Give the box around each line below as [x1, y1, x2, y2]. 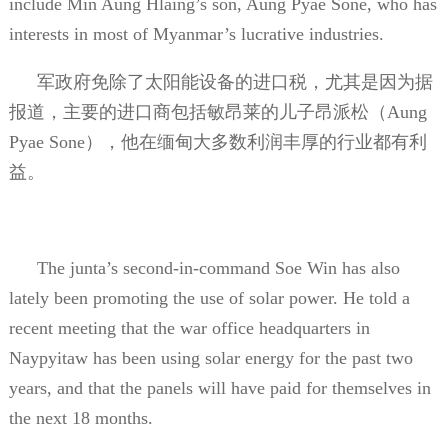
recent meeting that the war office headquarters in [8, 317, 370, 338]
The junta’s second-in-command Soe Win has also [36, 257, 400, 278]
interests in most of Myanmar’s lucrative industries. [8, 23, 384, 44]
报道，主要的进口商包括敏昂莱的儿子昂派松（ [8, 101, 387, 122]
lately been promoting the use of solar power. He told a [8, 287, 410, 308]
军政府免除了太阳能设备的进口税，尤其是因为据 [36, 71, 433, 92]
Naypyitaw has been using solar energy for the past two [8, 347, 413, 368]
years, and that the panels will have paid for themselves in [8, 377, 431, 398]
